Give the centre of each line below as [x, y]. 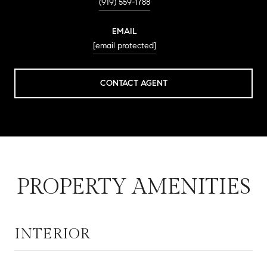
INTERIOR [52, 234]
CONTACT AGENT [133, 83]
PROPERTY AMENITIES [133, 187]
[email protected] [125, 45]
